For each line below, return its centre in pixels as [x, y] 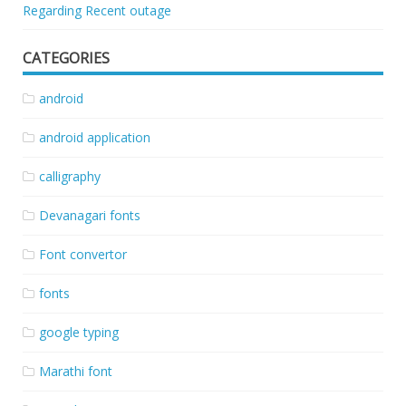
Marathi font [76, 372]
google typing [79, 333]
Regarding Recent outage [97, 11]
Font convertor [83, 255]
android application [95, 138]
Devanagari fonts [90, 216]
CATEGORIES [66, 58]
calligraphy [70, 177]
